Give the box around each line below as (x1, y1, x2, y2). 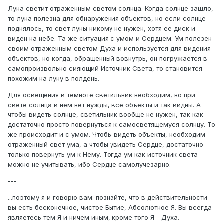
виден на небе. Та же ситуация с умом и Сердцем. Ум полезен (8, 34, 212, 43)
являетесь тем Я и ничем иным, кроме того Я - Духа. (8, 213, 179, 222)
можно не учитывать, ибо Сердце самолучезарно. (8, 160, 171, 169)
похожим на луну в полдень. (8, 74, 99, 83)
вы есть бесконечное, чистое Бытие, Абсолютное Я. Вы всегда (8, 203, 212, 212)
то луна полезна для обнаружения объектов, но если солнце (8, 14, 206, 23)
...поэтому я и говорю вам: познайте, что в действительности (8, 193, 207, 202)
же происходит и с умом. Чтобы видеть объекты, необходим (8, 130, 205, 139)
